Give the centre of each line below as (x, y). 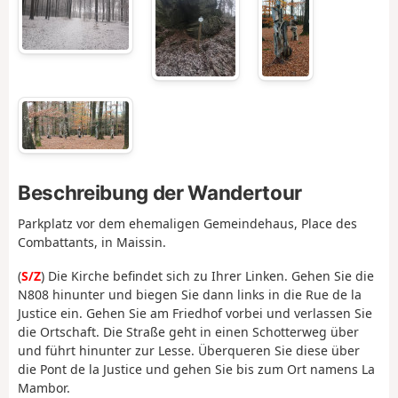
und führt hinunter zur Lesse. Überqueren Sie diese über (189, 351)
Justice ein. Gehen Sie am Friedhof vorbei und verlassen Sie (195, 314)
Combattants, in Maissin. (92, 242)
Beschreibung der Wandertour (160, 192)
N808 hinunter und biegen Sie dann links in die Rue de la (190, 295)
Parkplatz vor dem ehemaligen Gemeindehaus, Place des (187, 223)
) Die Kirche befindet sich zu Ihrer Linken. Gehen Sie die (207, 276)
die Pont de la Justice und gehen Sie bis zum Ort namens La (196, 370)
